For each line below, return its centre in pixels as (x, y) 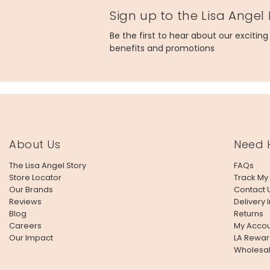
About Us (35, 144)
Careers (25, 226)
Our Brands (31, 190)
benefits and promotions (162, 48)
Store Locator (35, 177)
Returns (249, 214)
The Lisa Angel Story (48, 165)
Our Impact (31, 238)
